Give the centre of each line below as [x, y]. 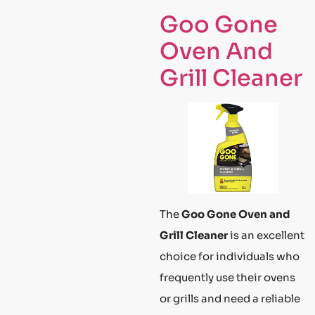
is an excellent [266, 236]
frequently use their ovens [227, 278]
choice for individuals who [230, 257]
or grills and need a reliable [230, 299]
